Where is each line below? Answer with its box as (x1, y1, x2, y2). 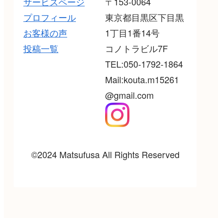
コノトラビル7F (105, 41, 168, 54)
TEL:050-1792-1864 (105, 57, 183, 70)
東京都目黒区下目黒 (105, 10, 184, 23)
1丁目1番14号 (105, 26, 160, 39)
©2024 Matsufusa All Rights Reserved (31, 147, 180, 161)
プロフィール (23, 10, 76, 23)
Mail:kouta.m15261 (105, 73, 179, 86)
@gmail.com (105, 88, 154, 101)
